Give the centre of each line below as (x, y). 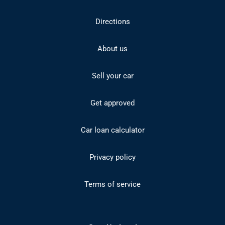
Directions (113, 22)
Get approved (113, 103)
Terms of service (113, 184)
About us (113, 49)
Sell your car (113, 76)
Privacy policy (113, 157)
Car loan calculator (113, 130)
